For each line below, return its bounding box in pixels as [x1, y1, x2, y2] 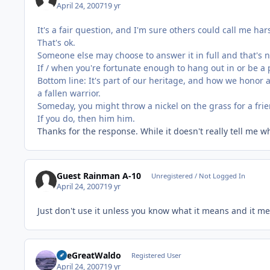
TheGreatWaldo [57, 250, 122, 262]
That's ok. [37, 36, 75, 48]
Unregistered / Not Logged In [151, 171, 245, 180]
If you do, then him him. [37, 112, 135, 124]
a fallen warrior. [37, 87, 101, 99]
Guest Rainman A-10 [57, 169, 142, 181]
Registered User [131, 251, 181, 260]
